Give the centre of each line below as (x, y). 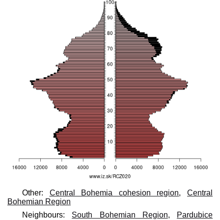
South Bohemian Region (120, 215)
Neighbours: (47, 215)
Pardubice (195, 215)
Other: (36, 192)
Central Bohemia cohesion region (114, 192)
